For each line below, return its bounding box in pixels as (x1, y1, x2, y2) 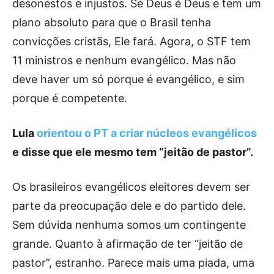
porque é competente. (12, 91, 127, 105)
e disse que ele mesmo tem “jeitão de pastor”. (12, 145, 253, 158)
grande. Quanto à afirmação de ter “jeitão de (12, 237, 243, 250)
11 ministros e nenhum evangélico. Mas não (12, 53, 236, 67)
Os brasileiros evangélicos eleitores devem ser (12, 180, 250, 193)
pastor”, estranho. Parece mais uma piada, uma (12, 256, 254, 269)
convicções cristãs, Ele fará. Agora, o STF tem (12, 34, 251, 48)
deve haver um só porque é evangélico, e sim (12, 72, 245, 86)
